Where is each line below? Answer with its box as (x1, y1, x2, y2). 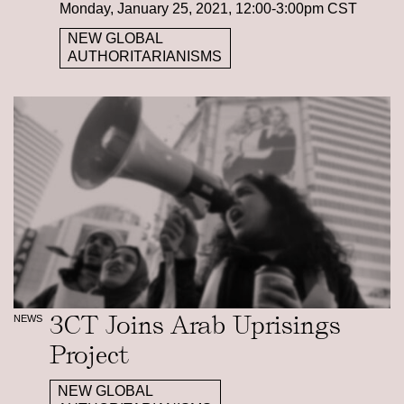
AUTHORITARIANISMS (68, 49, 223, 65)
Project (49, 340, 128, 371)
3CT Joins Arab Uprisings (49, 310, 341, 341)
